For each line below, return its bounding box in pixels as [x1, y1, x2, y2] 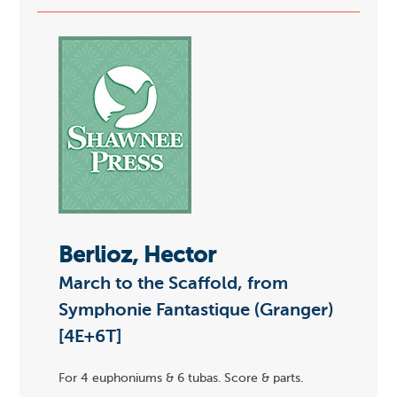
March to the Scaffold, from [58, 275, 289, 293]
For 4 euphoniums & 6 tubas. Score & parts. [58, 372, 304, 385]
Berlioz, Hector [58, 245, 217, 268]
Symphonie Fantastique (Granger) [58, 301, 334, 320]
